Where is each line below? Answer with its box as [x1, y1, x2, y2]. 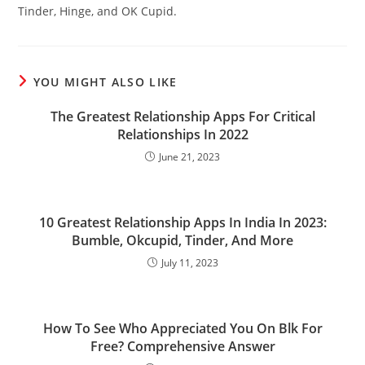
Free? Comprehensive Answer [90, 337, 275, 355]
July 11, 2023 [161, 256, 218, 270]
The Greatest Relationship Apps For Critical [50, 108, 315, 125]
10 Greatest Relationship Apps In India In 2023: [38, 213, 327, 231]
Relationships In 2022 [117, 125, 248, 143]
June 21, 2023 [159, 150, 220, 164]
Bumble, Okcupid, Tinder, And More [72, 231, 293, 249]
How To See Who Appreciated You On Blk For [42, 319, 323, 337]
